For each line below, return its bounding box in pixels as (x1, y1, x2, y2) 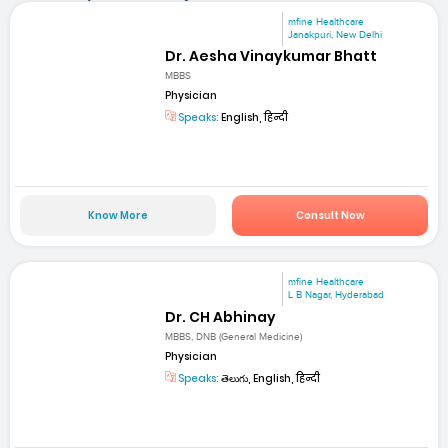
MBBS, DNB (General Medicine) (165, 330, 303, 343)
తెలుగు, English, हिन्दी (219, 370, 321, 386)
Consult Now (295, 208, 365, 224)
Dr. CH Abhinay (165, 306, 277, 327)
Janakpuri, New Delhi (288, 28, 383, 41)
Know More (87, 208, 148, 224)
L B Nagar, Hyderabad (288, 289, 385, 302)
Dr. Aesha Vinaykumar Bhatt (165, 45, 378, 66)
